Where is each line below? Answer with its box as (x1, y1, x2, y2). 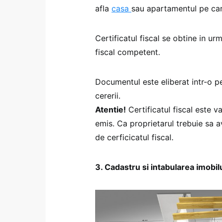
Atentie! (95, 105, 126, 115)
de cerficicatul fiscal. (95, 132, 173, 143)
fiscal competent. (95, 47, 160, 57)
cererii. (95, 91, 123, 101)
